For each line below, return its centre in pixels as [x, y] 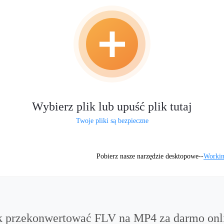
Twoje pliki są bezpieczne [112, 121]
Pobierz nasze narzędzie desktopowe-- [150, 156]
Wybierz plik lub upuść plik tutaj [112, 106]
